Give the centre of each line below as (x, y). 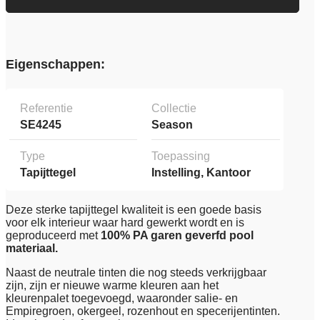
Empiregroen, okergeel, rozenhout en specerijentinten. (143, 311)
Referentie (46, 109)
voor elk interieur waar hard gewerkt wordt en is (125, 223)
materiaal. (32, 249)
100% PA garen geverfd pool (177, 236)
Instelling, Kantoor (201, 173)
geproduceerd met (53, 236)
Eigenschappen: (55, 65)
